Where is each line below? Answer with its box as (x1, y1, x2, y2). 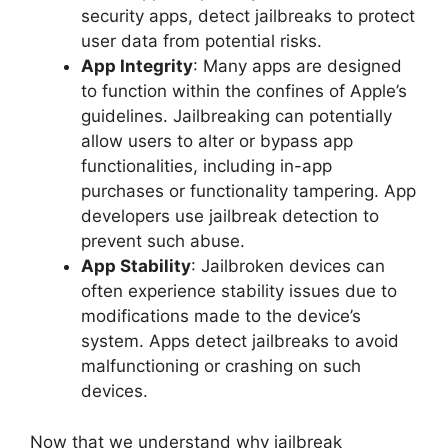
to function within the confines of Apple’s (81, 81, 407, 101)
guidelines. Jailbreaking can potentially (81, 106, 392, 126)
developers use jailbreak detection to (81, 206, 379, 226)
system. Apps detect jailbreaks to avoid (81, 331, 399, 351)
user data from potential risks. (81, 31, 322, 51)
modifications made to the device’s (81, 306, 361, 326)
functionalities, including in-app (81, 156, 332, 176)
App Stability (81, 256, 191, 276)
